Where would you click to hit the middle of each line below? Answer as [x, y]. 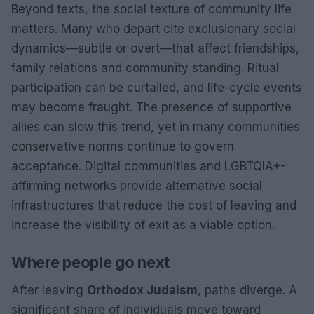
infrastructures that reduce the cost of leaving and [154, 205]
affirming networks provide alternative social [137, 185]
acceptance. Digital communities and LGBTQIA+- [148, 166]
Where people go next [90, 262]
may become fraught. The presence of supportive [151, 107]
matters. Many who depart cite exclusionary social [153, 28]
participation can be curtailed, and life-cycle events [157, 87]
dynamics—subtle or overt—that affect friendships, [155, 48]
